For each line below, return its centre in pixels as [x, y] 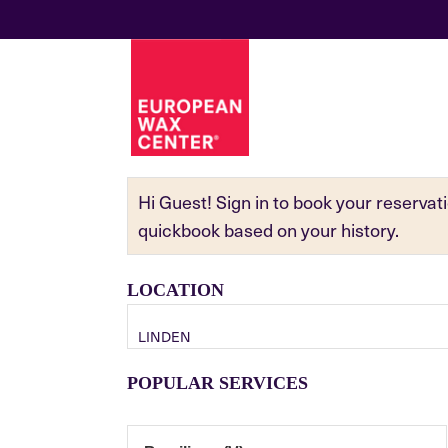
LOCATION [175, 289]
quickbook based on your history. [268, 229]
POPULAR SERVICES [217, 382]
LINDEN [164, 336]
